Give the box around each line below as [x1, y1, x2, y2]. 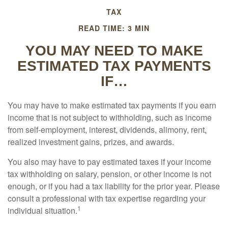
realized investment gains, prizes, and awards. [8, 136, 174, 148]
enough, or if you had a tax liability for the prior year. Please [8, 180, 220, 192]
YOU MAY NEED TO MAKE [25, 43, 203, 59]
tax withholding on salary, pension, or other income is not [8, 168, 211, 180]
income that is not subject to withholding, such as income [8, 111, 212, 123]
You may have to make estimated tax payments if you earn [8, 99, 216, 111]
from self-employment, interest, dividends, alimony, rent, [8, 124, 207, 135]
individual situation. [8, 205, 77, 216]
